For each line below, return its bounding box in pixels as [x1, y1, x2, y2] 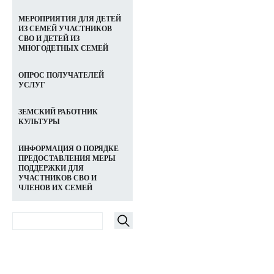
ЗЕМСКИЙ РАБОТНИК [18, 108, 98, 116]
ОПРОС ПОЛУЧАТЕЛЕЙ [18, 71, 104, 80]
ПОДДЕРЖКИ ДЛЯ [18, 164, 84, 172]
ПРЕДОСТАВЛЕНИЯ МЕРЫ [18, 154, 116, 163]
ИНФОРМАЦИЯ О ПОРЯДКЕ [18, 144, 119, 153]
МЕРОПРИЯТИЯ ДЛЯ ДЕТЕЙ [18, 15, 121, 23]
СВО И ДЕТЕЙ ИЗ [18, 34, 80, 43]
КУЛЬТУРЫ [18, 117, 60, 126]
